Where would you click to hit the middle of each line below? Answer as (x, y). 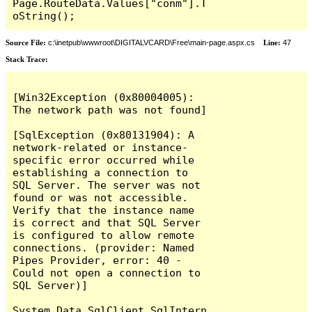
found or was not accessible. (101, 197)
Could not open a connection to (107, 272)
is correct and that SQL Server (107, 222)
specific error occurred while (104, 159)
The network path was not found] (110, 109)
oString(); (44, 15)
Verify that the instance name (104, 210)
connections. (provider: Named (104, 247)
